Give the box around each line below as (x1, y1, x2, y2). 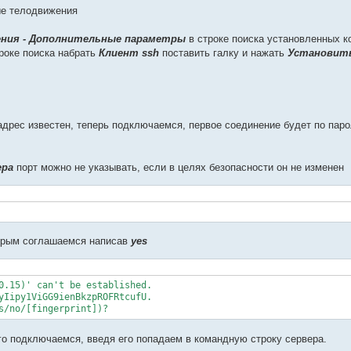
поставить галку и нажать (159, 46, 288, 59)
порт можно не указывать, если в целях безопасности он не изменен (13, 161, 344, 173)
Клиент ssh (99, 46, 159, 59)
